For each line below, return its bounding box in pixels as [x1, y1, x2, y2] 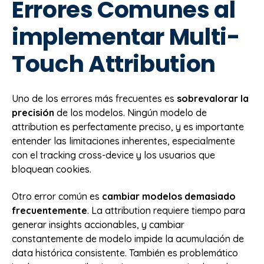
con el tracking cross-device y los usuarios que [12, 148, 215, 161]
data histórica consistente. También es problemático [12, 246, 238, 259]
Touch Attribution [12, 48, 216, 81]
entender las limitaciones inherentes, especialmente [12, 134, 235, 147]
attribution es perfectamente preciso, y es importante [12, 120, 244, 133]
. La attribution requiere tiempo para [87, 204, 245, 216]
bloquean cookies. [12, 163, 91, 175]
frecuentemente [12, 204, 87, 216]
